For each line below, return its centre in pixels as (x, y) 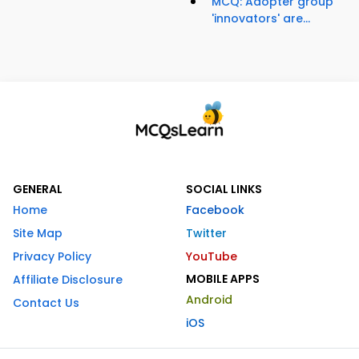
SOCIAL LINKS (224, 190)
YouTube (212, 257)
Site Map (38, 234)
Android (209, 300)
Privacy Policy (52, 257)
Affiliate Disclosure (68, 280)
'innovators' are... (261, 19)
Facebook (215, 210)
